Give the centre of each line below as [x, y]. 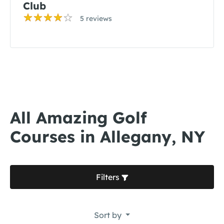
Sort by [108, 215]
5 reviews [96, 18]
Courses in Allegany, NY [107, 136]
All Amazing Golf [78, 117]
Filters [108, 177]
